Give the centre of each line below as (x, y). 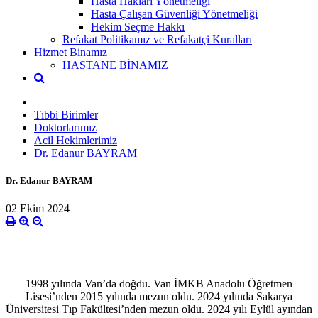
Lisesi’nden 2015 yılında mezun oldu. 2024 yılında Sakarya (159, 297)
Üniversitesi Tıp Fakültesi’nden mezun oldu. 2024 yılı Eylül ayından (159, 309)
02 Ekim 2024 (38, 209)
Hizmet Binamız (71, 52)
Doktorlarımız (65, 127)
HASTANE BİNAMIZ (115, 65)
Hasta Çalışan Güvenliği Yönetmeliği (174, 13)
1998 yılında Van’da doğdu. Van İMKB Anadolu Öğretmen (159, 284)
